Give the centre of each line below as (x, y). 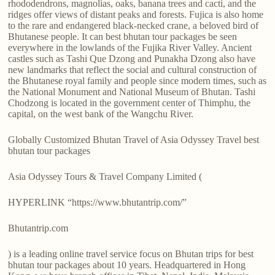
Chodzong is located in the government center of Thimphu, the (130, 103)
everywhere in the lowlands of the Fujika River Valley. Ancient (130, 48)
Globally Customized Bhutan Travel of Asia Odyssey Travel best (134, 140)
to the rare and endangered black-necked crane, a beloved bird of (134, 26)
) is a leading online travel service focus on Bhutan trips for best (131, 254)
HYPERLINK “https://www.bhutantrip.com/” (98, 203)
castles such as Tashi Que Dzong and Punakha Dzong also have (132, 59)
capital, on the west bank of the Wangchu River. (101, 114)
